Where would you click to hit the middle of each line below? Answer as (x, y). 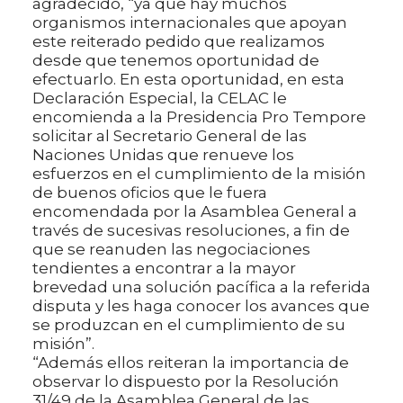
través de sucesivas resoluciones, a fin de (191, 231)
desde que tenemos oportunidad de (176, 61)
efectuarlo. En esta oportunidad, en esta (188, 80)
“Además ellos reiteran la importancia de (191, 363)
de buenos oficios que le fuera (150, 193)
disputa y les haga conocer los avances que (201, 306)
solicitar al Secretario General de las (170, 136)
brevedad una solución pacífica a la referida (201, 287)
